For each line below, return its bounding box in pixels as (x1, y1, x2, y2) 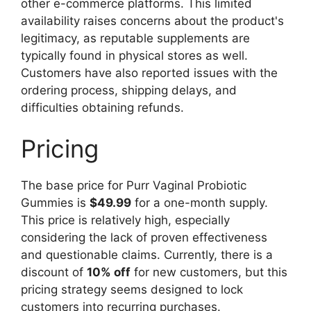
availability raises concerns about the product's (21, 13, 284, 28)
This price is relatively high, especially (21, 213, 230, 228)
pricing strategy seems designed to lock (21, 283, 243, 297)
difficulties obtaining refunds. (21, 100, 184, 115)
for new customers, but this (131, 265, 287, 280)
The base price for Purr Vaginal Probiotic (21, 178, 246, 193)
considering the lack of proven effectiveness (21, 230, 267, 245)
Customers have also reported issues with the (21, 65, 278, 80)
